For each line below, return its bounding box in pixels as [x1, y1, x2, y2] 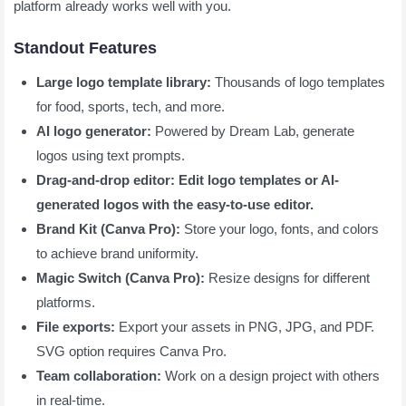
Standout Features [14, 38, 157, 57]
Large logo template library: [36, 73, 215, 90]
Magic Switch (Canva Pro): [36, 269, 205, 285]
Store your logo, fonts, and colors [180, 220, 379, 237]
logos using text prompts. [36, 147, 185, 163]
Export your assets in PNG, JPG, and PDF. [119, 318, 374, 334]
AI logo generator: [36, 122, 151, 139]
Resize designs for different [205, 269, 370, 285]
